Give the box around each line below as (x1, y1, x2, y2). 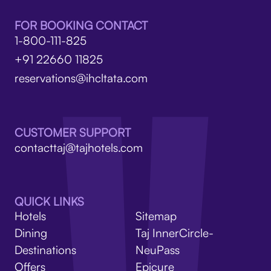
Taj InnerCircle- (135, 226, 214, 241)
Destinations (14, 243, 76, 258)
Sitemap (135, 209, 177, 224)
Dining (14, 226, 47, 241)
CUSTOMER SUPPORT (14, 125, 131, 140)
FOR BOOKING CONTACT (14, 18, 148, 33)
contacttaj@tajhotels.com (14, 140, 143, 155)
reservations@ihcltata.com (14, 71, 148, 86)
